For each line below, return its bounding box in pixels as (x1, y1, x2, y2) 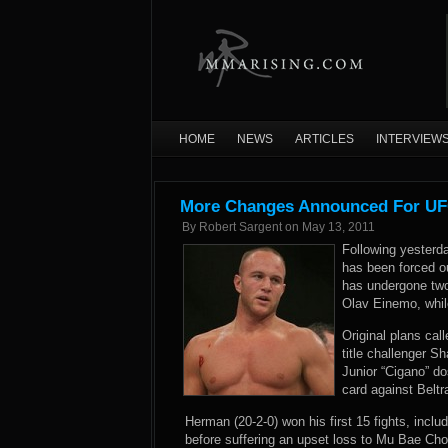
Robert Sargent (199, 220, 282, 234)
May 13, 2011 (302, 220, 375, 234)
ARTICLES (295, 132, 354, 146)
